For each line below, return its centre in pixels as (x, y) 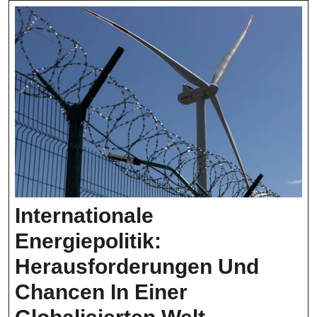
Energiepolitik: (88, 241)
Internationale (84, 216)
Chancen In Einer (101, 292)
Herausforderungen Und (137, 267)
